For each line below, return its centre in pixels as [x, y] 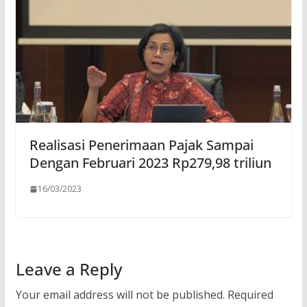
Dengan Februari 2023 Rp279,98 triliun [150, 162]
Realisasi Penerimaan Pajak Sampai [141, 145]
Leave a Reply [69, 269]
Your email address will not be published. [120, 294]
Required [250, 294]
